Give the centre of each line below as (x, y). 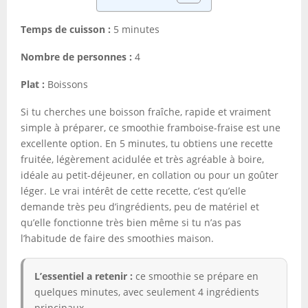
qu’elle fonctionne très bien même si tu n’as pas (131, 222)
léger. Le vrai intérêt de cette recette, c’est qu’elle (133, 191)
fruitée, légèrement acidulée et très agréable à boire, (142, 159)
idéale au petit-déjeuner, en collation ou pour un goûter (150, 175)
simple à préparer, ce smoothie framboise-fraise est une (151, 128)
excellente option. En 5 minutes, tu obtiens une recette (147, 143)
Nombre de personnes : (76, 57)
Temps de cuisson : (66, 29)
